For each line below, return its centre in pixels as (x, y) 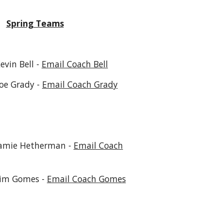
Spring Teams (35, 23)
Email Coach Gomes (86, 179)
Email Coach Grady (80, 84)
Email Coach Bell (75, 64)
